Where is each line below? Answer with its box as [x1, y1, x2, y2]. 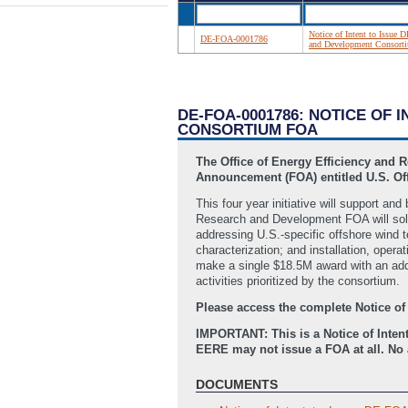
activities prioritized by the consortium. [196, 274, 400, 289]
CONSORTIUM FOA [178, 121, 318, 139]
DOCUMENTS [196, 377, 278, 393]
